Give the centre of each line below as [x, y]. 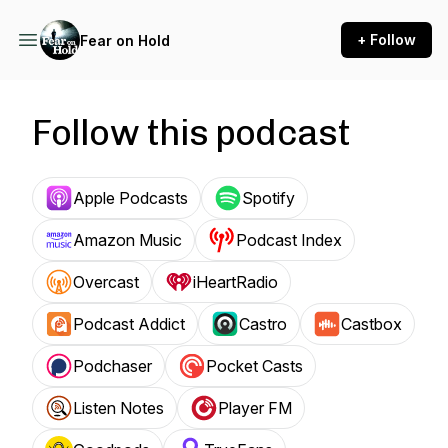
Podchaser [112, 366]
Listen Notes [118, 408]
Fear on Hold [125, 40]
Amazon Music [127, 240]
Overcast [106, 282]
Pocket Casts [254, 366]
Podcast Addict [129, 324]
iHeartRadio [235, 282]
